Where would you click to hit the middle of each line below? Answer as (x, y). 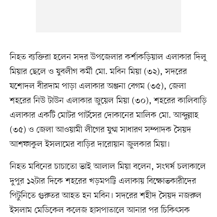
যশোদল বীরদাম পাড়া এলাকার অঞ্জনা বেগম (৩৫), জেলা (98, 86)
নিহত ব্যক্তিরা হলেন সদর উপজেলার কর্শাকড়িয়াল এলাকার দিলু (108, 57)
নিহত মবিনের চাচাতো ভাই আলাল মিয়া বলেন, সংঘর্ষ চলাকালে (108, 166)
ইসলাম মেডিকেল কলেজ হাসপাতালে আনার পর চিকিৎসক (100, 210)
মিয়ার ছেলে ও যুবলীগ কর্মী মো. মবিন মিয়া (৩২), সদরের (98, 71)
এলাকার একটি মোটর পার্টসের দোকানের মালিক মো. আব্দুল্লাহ (104, 115)
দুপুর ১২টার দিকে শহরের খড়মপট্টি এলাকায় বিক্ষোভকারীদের (103, 181)
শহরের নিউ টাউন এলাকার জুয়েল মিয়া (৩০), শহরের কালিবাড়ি (108, 101)
